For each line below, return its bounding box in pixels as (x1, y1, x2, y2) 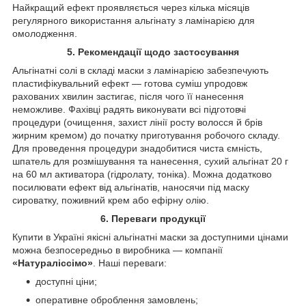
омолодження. (12, 27, 77, 39)
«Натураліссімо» (12, 257, 93, 268)
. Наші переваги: (93, 257, 167, 268)
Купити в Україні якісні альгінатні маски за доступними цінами (12, 231, 288, 242)
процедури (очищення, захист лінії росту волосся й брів (12, 116, 262, 128)
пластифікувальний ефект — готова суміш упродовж (12, 77, 247, 89)
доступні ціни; (36, 275, 97, 287)
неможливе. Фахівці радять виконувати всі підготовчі (12, 103, 246, 115)
